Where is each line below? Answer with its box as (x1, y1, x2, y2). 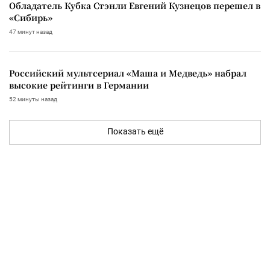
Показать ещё (107, 126, 163, 136)
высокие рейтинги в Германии (9, 78, 149, 91)
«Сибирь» (9, 11, 52, 24)
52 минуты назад (9, 95, 57, 102)
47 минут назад (9, 28, 52, 35)
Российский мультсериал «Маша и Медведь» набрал (9, 66, 246, 79)
